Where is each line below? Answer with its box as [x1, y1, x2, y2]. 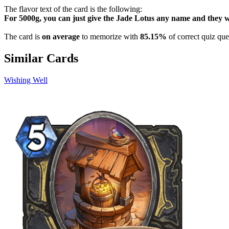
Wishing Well [4, 75, 48, 84]
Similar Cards [4, 51, 78, 65]
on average [42, 32, 80, 41]
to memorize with [80, 32, 140, 41]
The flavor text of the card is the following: [4, 4, 142, 13]
